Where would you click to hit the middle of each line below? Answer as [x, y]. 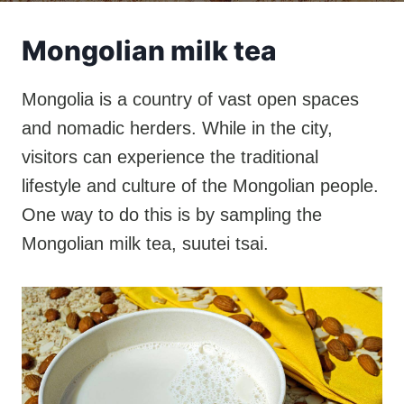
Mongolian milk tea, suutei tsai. [145, 243]
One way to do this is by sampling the [172, 215]
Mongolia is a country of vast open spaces [190, 99]
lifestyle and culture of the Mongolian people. [200, 186]
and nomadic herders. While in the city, [177, 128]
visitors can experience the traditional [170, 157]
